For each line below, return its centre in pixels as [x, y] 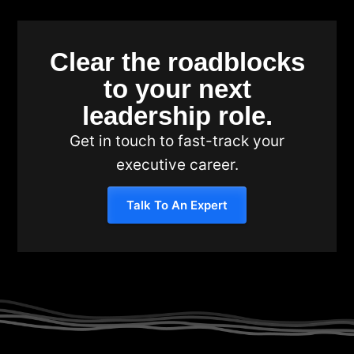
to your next [177, 88]
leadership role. [177, 115]
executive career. [177, 164]
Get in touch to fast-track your [177, 141]
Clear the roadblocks [177, 62]
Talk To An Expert [177, 205]
